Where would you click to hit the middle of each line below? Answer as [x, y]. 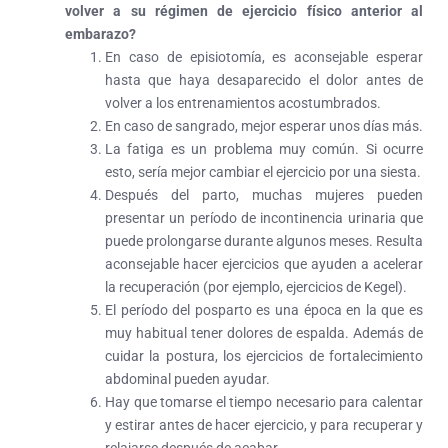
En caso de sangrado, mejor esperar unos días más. [264, 125]
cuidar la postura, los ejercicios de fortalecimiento [264, 355]
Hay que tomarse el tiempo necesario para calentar [264, 401]
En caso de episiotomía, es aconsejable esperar [264, 56]
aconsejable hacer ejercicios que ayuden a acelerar [264, 263]
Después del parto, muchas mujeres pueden [264, 194]
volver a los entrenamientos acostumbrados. [243, 102]
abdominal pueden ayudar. [187, 378]
